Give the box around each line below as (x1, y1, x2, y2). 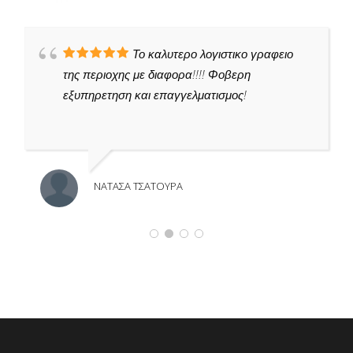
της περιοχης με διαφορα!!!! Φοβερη (63, 66, 251, 83)
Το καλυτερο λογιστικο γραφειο (132, 46, 293, 62)
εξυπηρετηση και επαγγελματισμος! (63, 87, 247, 103)
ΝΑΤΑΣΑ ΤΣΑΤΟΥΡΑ (94, 179, 183, 194)
